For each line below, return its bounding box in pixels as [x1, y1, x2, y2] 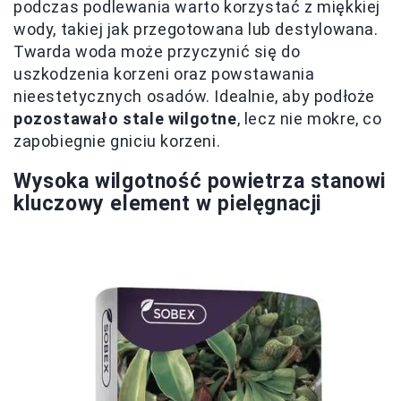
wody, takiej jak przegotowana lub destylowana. [13, 20, 379, 38]
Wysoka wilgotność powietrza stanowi [13, 169, 387, 193]
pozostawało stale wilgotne [13, 109, 237, 128]
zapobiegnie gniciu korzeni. [13, 132, 221, 150]
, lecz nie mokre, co [236, 109, 382, 128]
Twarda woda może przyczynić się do [13, 42, 301, 61]
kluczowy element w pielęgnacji [13, 192, 322, 216]
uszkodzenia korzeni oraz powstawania [13, 64, 315, 83]
